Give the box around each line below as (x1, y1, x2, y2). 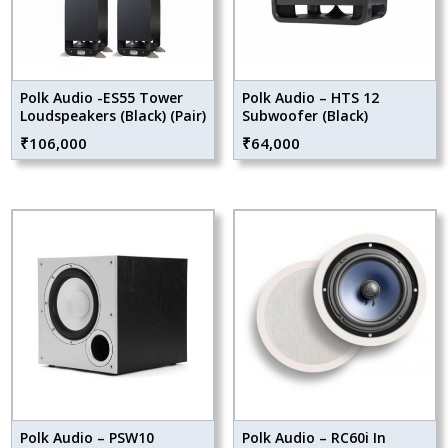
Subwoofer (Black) (241, 106, 368, 126)
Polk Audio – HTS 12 (241, 88, 379, 108)
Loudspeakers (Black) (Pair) (20, 106, 207, 126)
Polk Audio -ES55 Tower (20, 88, 184, 108)
